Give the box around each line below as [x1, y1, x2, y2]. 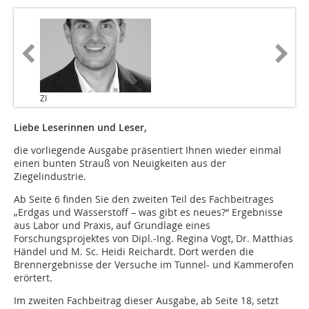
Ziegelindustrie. [14, 170, 86, 183]
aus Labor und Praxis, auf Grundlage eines [14, 219, 210, 232]
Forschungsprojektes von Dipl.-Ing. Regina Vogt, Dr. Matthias [14, 232, 293, 246]
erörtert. [14, 271, 52, 285]
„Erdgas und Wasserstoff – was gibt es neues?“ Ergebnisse [14, 206, 283, 219]
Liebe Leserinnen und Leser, [14, 121, 147, 134]
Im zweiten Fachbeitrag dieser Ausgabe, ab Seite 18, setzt [14, 294, 279, 308]
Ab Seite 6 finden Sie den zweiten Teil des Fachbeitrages [14, 192, 274, 206]
